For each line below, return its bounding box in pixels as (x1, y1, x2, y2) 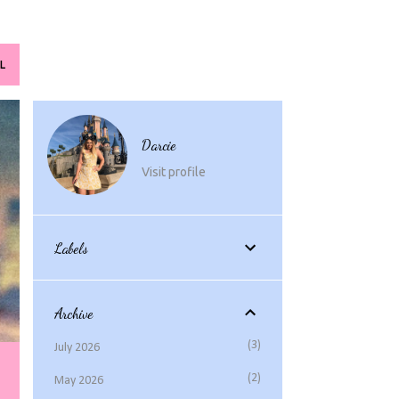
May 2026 (53, 374, 103, 388)
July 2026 (53, 341, 100, 355)
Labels (53, 239, 88, 256)
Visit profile (141, 165, 206, 180)
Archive (53, 304, 93, 322)
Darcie (141, 136, 175, 154)
